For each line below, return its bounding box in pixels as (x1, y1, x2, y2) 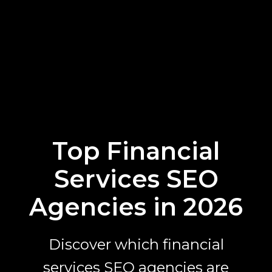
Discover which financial (48, 235, 224, 253)
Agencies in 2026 (29, 191, 243, 222)
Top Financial (52, 135, 220, 166)
